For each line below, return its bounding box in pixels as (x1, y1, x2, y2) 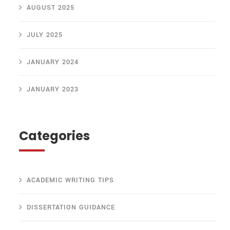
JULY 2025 (27, 30, 63, 40)
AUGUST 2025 (27, 3, 74, 13)
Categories (19, 127, 90, 145)
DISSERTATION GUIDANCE (27, 203, 115, 213)
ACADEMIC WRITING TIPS (27, 176, 114, 185)
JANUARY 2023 (27, 85, 79, 94)
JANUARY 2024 (27, 57, 79, 67)
